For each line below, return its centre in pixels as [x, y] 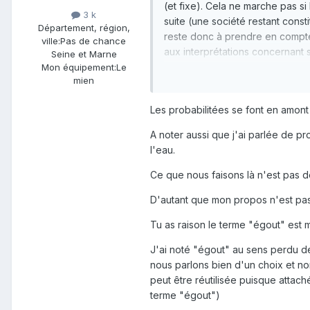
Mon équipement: [79, 67]
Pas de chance [93, 40]
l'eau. [163, 150]
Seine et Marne [84, 54]
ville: [51, 40]
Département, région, [84, 27]
